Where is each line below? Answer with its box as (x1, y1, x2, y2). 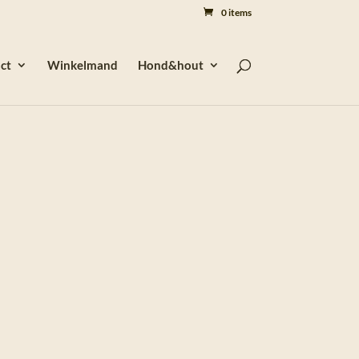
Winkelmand (46, 58, 118, 72)
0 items (220, 6, 252, 18)
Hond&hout (137, 58, 204, 72)
